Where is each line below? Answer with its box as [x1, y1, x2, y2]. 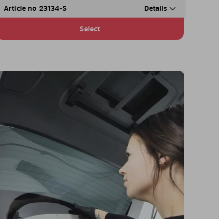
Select [80, 24, 100, 34]
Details [144, 3, 169, 13]
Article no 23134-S [3, 3, 66, 13]
